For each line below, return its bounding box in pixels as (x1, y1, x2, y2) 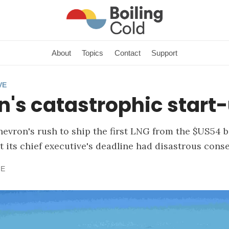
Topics (82, 48, 104, 57)
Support (151, 48, 177, 57)
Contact (114, 48, 141, 57)
